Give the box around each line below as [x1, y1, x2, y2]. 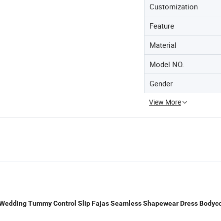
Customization [149, 1, 198, 12]
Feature [149, 21, 174, 31]
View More [149, 97, 181, 107]
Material [149, 40, 177, 50]
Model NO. [149, 59, 184, 70]
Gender [149, 78, 173, 89]
